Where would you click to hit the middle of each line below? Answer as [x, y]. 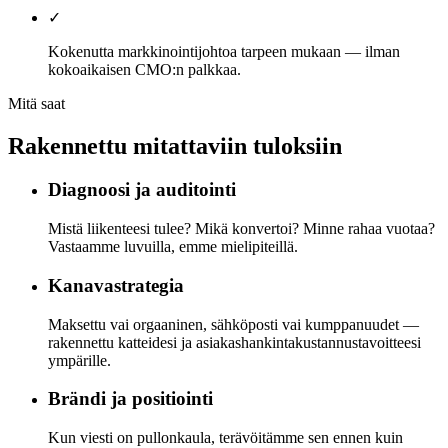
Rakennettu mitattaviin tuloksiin [175, 145]
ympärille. [79, 360]
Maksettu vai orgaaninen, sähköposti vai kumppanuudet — [233, 324]
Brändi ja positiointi [130, 399]
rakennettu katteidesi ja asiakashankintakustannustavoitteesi [234, 342]
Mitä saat [36, 103]
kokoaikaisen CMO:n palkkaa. [144, 69]
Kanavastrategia [116, 285]
